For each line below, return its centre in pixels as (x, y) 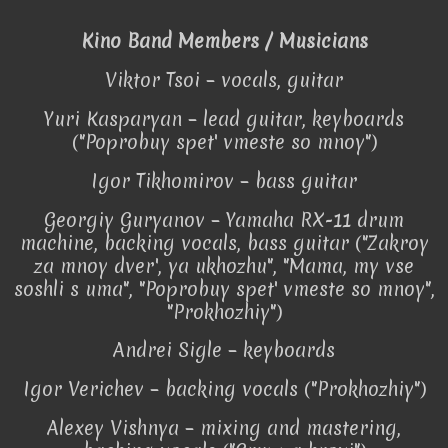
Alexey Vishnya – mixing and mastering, (224, 428)
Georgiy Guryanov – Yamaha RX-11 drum (224, 219)
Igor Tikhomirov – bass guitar (224, 180)
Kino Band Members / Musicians (224, 41)
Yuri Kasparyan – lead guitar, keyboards (224, 118)
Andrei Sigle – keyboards (224, 350)
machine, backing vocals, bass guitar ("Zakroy (224, 242)
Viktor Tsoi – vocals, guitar (224, 80)
